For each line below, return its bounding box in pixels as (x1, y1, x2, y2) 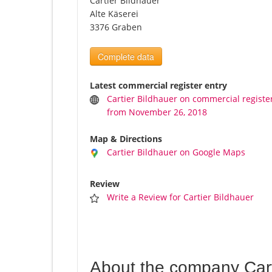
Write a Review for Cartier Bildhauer (107, 191, 254, 203)
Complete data (98, 50, 154, 63)
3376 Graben (90, 21, 142, 33)
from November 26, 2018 (107, 106, 208, 118)
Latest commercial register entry (90, 80, 227, 92)
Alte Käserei (90, 8, 138, 20)
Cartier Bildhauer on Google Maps (107, 146, 246, 158)
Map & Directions (90, 133, 162, 145)
